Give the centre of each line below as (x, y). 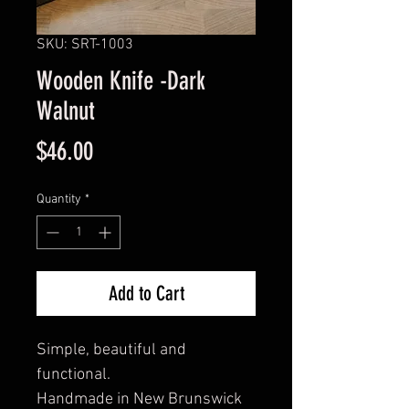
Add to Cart (146, 294)
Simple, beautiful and (111, 351)
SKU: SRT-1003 (85, 45)
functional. (73, 375)
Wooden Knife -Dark (121, 81)
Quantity (59, 200)
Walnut (66, 111)
